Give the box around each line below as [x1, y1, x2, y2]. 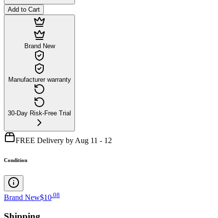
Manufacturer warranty [8, 75, 71, 83]
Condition [4, 157, 27, 163]
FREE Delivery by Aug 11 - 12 [16, 136, 112, 145]
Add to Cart [8, 5, 40, 13]
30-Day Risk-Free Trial [8, 109, 71, 117]
